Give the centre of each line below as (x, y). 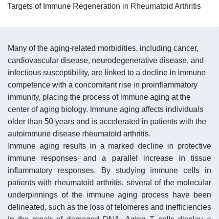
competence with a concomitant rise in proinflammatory (103, 85)
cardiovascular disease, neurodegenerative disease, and (106, 60)
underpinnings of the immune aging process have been (109, 195)
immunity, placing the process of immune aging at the (99, 97)
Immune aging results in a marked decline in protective (109, 146)
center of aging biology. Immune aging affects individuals (106, 109)
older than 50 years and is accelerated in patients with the (107, 121)
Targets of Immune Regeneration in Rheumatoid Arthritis (104, 6)
